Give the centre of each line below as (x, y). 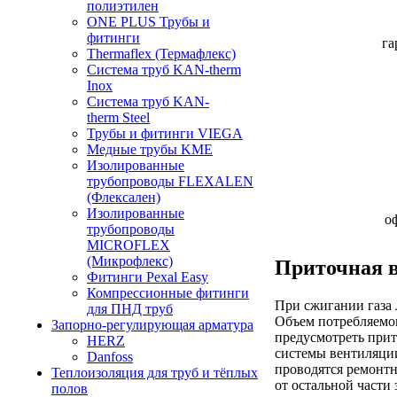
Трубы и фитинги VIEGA (165, 133)
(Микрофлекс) (130, 261)
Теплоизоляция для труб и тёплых (155, 373)
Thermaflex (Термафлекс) (161, 54)
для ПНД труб (130, 309)
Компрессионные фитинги (168, 293)
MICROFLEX (128, 245)
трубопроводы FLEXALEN (170, 181)
